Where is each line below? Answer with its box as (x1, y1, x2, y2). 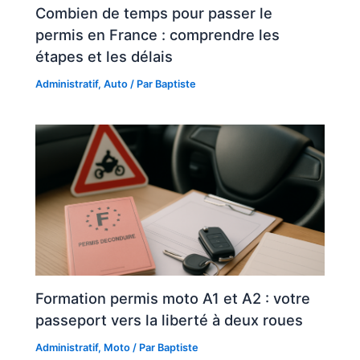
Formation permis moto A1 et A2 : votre (35, 288, 311, 307)
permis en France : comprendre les (35, 26, 280, 44)
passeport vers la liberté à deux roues (35, 310, 304, 329)
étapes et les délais (35, 47, 174, 66)
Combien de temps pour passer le (35, 4, 273, 22)
